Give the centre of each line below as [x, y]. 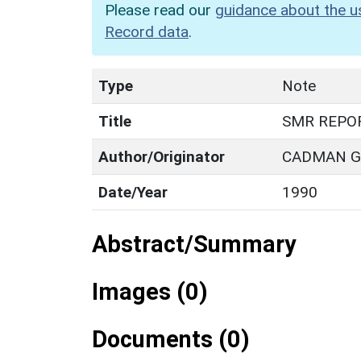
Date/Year [133, 192]
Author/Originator [162, 156]
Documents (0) [171, 339]
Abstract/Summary [194, 244]
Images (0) [150, 291]
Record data [147, 31]
